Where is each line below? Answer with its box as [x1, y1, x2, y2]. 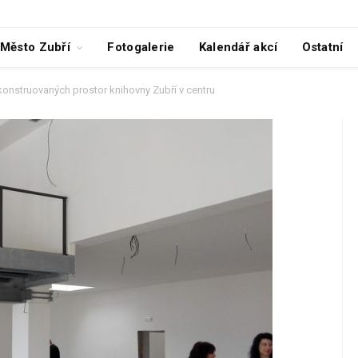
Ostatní [301, 40, 344, 54]
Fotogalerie [107, 40, 175, 54]
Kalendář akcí [198, 40, 278, 54]
